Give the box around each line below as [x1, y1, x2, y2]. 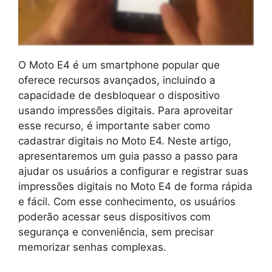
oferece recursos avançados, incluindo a [18, 73, 216, 86]
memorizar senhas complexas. [18, 240, 166, 253]
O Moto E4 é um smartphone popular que [18, 58, 220, 71]
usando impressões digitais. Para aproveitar [18, 104, 233, 117]
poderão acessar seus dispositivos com [18, 210, 211, 223]
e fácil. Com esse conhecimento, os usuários [18, 195, 236, 208]
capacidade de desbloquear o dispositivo [18, 89, 220, 101]
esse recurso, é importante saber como [18, 119, 210, 132]
